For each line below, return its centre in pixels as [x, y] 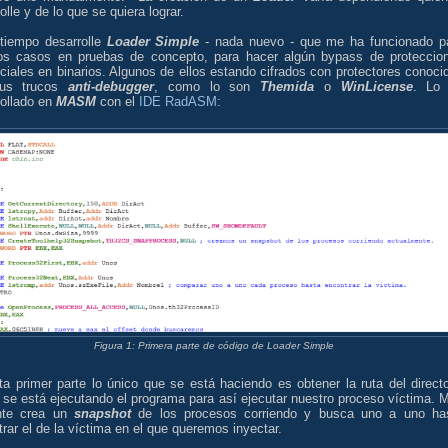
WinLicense [376, 86]
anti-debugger [111, 86]
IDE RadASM [178, 101]
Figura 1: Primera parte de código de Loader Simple [214, 345]
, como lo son [207, 86]
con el [117, 101]
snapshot [102, 414]
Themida [287, 86]
